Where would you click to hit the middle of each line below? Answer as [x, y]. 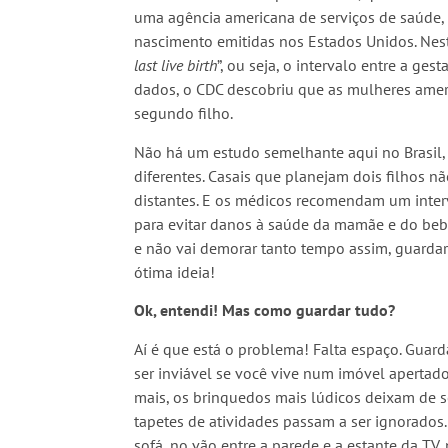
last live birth [176, 65]
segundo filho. [184, 113]
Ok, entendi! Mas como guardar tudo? [265, 310]
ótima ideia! [175, 271]
